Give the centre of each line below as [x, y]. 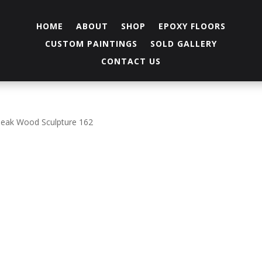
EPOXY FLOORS [192, 26]
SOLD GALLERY [183, 44]
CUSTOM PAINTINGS [91, 44]
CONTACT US [131, 61]
